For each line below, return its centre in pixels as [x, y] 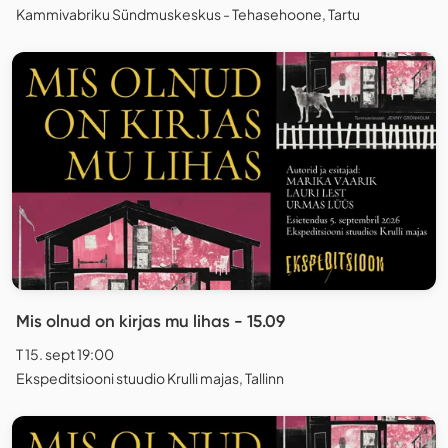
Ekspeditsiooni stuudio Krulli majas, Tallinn [150, 377]
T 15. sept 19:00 [65, 353]
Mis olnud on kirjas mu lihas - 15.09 [150, 320]
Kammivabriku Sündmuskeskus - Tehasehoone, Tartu [188, 13]
